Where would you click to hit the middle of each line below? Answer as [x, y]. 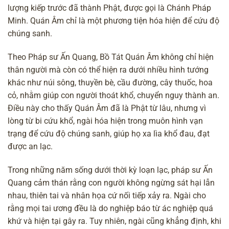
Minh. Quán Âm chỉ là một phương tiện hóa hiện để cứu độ [113, 21]
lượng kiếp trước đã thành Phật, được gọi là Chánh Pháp [109, 8]
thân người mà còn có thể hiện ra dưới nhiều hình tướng [108, 70]
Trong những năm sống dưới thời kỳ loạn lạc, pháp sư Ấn [110, 170]
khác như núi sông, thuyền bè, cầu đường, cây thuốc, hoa [110, 83]
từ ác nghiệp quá [182, 209]
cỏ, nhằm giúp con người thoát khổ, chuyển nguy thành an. [113, 96]
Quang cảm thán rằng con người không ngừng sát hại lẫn [111, 183]
